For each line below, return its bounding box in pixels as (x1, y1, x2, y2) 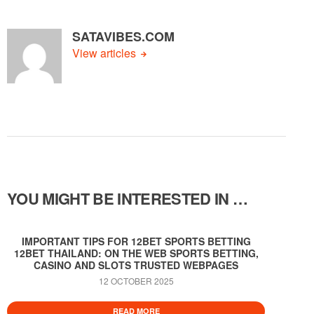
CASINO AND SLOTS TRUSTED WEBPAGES (34, 258, 238, 273)
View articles (72, 45, 139, 62)
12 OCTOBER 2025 (98, 275, 174, 287)
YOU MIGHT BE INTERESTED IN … (7, 187, 248, 210)
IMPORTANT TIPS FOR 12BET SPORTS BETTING (21, 234, 251, 249)
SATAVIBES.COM (72, 27, 175, 46)
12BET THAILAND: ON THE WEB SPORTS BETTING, (13, 246, 259, 261)
